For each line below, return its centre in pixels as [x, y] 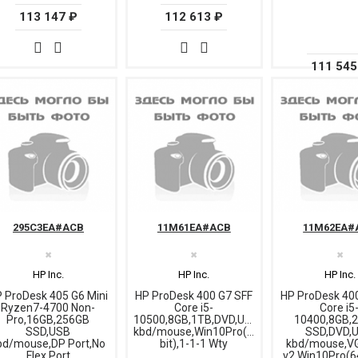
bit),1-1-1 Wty [194, 343]
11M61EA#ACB [194, 227]
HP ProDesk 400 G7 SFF [194, 295]
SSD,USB [48, 331]
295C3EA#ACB [48, 227]
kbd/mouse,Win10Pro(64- [198, 331]
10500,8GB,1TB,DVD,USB [196, 319]
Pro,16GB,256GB [48, 319]
